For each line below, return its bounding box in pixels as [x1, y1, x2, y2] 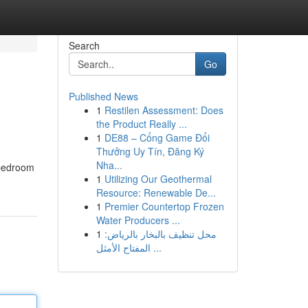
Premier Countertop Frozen [104, 199, 224, 213]
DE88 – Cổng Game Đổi [104, 131, 210, 144]
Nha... [96, 158, 122, 172]
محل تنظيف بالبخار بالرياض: [104, 227, 217, 241]
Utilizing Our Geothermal [104, 172, 212, 186]
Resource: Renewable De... [96, 186, 216, 199]
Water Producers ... [96, 213, 180, 227]
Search [68, 38, 100, 52]
